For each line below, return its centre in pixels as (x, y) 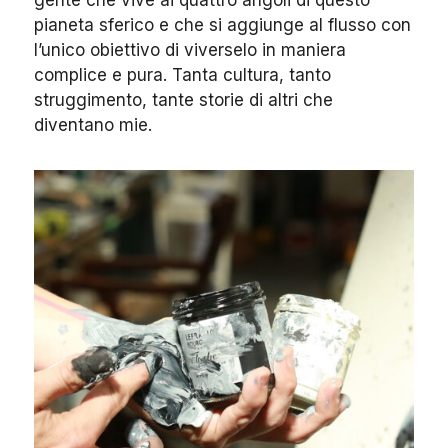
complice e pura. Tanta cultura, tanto (182, 75)
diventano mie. (93, 125)
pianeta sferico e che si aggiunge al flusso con (222, 25)
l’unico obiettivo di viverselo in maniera (190, 50)
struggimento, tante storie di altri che (183, 100)
